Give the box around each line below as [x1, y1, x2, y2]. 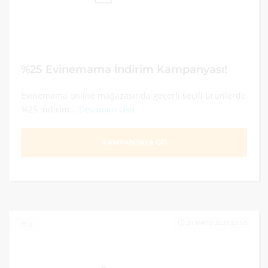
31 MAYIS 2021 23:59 [187, 218, 247, 227]
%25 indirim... [21, 103, 79, 115]
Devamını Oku [79, 103, 135, 115]
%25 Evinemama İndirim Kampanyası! [21, 63, 227, 75]
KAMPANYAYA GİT [101, 138, 167, 147]
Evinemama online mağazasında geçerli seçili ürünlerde [21, 90, 246, 101]
